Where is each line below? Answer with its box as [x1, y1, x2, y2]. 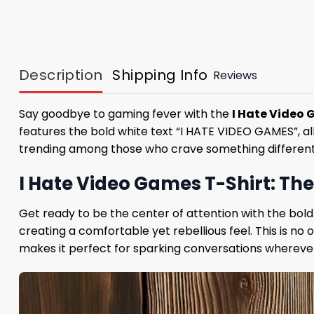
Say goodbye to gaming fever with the [19, 106, 232, 123]
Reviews [212, 67, 257, 83]
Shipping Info [112, 65, 208, 86]
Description [19, 65, 103, 86]
